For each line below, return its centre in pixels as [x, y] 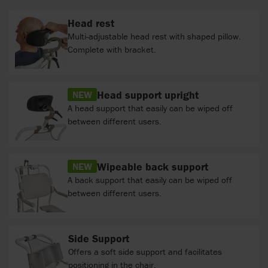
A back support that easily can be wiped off [150, 179]
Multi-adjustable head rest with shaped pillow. [154, 36]
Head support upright [148, 95]
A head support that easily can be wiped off [150, 108]
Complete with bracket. [112, 49]
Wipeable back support [153, 166]
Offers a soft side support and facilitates [145, 251]
